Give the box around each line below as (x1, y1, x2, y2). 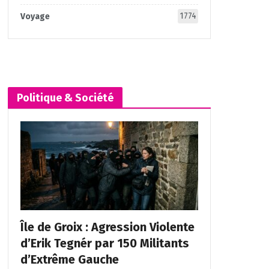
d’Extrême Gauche (20, 252, 119, 267)
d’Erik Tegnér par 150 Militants (20, 236, 189, 251)
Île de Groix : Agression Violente (20, 220, 195, 235)
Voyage (20, 11, 50, 22)
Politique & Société (16, 91, 113, 104)
